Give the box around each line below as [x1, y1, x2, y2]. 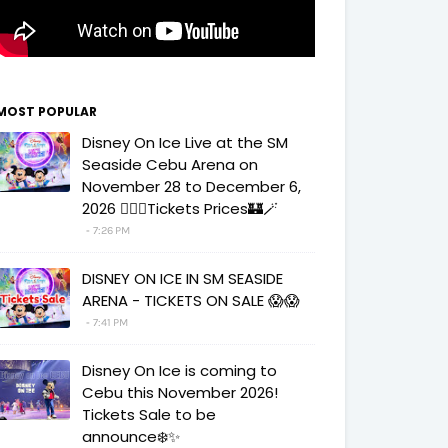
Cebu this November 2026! [82, 382, 278, 403]
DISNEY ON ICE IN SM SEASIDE [82, 268, 283, 289]
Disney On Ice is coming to [82, 360, 277, 381]
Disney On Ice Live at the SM [82, 132, 288, 153]
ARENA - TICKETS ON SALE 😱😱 [82, 290, 300, 311]
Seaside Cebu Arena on [82, 154, 258, 175]
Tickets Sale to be [82, 404, 216, 425]
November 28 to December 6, [82, 176, 301, 197]
